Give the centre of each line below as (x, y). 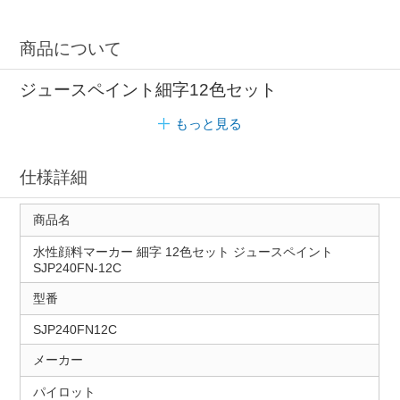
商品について (71, 49)
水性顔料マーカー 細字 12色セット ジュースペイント (183, 252)
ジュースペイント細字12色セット (149, 89)
